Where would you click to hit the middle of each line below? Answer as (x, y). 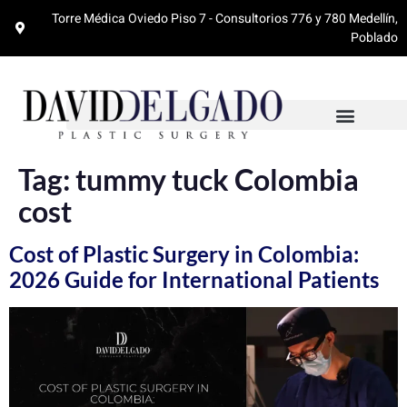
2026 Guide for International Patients (194, 280)
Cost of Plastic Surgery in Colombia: (184, 254)
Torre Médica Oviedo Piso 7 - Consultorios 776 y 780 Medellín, (225, 19)
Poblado (374, 38)
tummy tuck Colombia (217, 180)
